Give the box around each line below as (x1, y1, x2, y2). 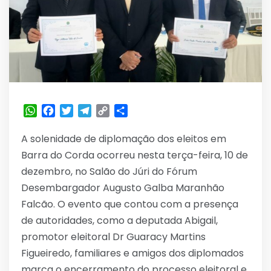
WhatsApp (37, 103, 88, 118)
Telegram (91, 103, 138, 118)
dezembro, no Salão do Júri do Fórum (21, 165, 197, 179)
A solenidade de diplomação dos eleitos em (21, 132, 226, 146)
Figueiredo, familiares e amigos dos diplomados (21, 246, 244, 261)
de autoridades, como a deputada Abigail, (21, 214, 218, 228)
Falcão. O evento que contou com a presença (21, 197, 238, 212)
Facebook (55, 103, 103, 118)
